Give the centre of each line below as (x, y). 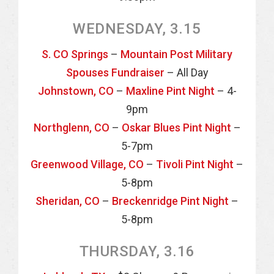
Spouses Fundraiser (115, 72)
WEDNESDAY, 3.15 (137, 29)
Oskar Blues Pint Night (176, 128)
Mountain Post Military (176, 54)
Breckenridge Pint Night (170, 201)
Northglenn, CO (71, 128)
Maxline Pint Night (170, 91)
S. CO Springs (75, 54)
